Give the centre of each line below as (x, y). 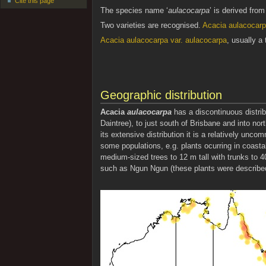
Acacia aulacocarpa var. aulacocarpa (163, 41)
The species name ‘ (134, 10)
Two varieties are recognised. (151, 26)
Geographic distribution (161, 95)
